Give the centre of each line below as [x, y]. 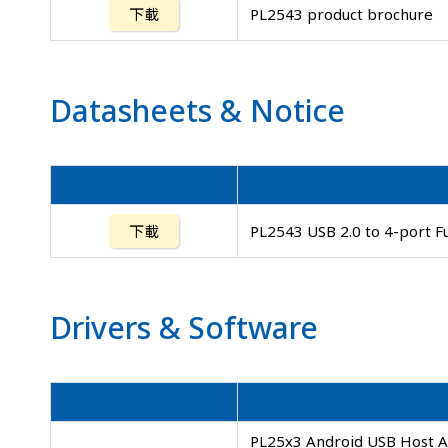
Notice [293, 110]
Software [249, 327]
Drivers [104, 327]
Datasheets [135, 110]
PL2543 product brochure [341, 13]
